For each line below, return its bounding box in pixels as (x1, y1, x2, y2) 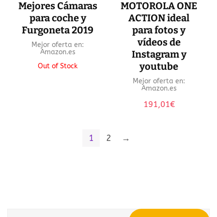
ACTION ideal (128, 12, 190, 24)
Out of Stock (38, 62, 78, 70)
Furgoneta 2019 (22, 24, 94, 36)
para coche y (29, 12, 86, 24)
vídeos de (137, 36, 181, 48)
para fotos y (132, 24, 186, 36)
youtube (139, 60, 179, 72)
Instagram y (131, 48, 186, 60)
